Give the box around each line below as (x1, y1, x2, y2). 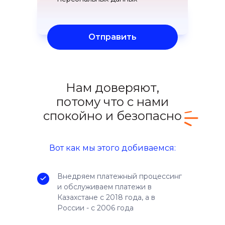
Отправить (88, 32, 137, 42)
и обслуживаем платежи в (57, 182, 152, 191)
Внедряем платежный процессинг (57, 171, 182, 181)
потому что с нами (56, 94, 169, 109)
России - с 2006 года (57, 203, 134, 212)
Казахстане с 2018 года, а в (57, 192, 155, 202)
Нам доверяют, (66, 80, 159, 95)
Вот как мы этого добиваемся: (49, 143, 176, 153)
